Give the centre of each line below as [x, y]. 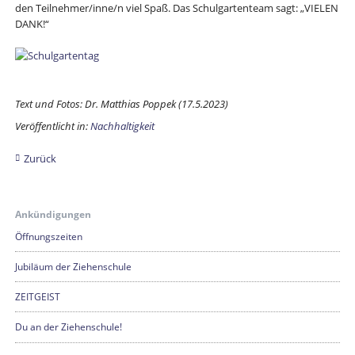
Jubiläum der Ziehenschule [73, 267]
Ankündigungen [53, 214]
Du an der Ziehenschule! [68, 327]
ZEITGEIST [37, 297]
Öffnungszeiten [48, 236]
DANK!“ [32, 23]
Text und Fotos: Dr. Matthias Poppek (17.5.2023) [121, 104]
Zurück [40, 158]
